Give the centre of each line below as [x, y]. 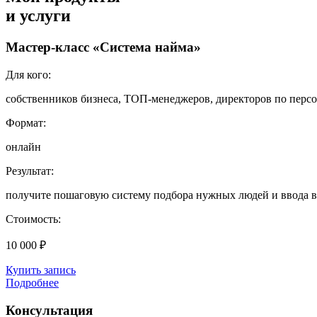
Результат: [30, 171]
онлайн [23, 146]
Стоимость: [33, 219]
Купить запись [41, 270]
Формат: [26, 122]
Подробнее [32, 282]
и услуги [38, 16]
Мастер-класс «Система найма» [103, 47]
